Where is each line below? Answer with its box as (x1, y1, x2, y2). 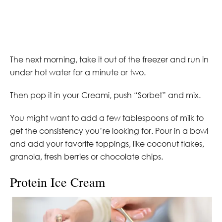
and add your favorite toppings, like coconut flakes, (10, 138, 204, 149)
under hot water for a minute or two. (10, 67, 146, 77)
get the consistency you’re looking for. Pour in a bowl (10, 125, 208, 136)
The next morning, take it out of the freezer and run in (10, 54, 209, 64)
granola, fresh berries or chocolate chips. (10, 151, 163, 162)
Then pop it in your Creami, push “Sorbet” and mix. (10, 90, 201, 100)
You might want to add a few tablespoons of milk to (10, 112, 204, 123)
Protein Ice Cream (10, 173, 105, 190)
